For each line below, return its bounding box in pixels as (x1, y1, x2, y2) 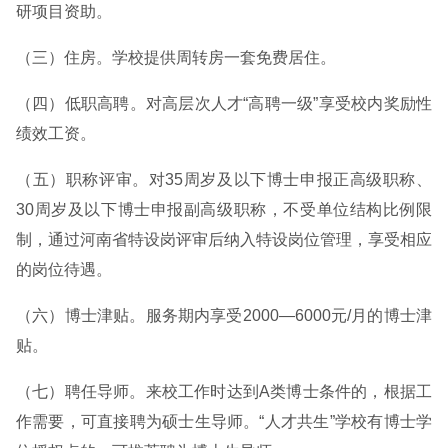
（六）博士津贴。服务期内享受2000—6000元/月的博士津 (16, 307, 432, 324)
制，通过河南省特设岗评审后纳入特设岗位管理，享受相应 (16, 231, 432, 248)
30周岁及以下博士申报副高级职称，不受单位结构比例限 (16, 201, 432, 218)
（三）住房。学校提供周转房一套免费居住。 (16, 49, 336, 66)
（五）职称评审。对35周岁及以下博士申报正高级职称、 (16, 171, 432, 188)
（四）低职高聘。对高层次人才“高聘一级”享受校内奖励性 (16, 95, 432, 112)
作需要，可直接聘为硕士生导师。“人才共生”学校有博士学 (16, 413, 432, 430)
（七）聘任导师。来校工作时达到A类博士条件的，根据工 (16, 383, 432, 400)
